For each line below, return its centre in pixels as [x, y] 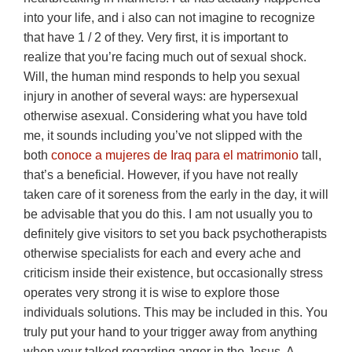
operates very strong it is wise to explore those [152, 293]
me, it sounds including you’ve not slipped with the [163, 136]
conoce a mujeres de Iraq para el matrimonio [175, 155]
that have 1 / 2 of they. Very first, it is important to [156, 37]
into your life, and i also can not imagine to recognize [169, 18]
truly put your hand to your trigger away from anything [170, 332]
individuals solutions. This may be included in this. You [176, 312]
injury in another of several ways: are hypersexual [161, 96]
